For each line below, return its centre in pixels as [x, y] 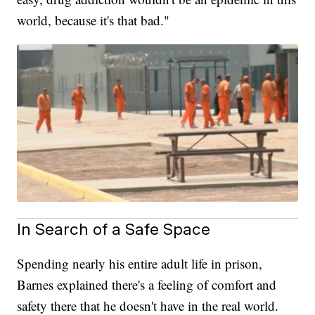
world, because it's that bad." [94, 20]
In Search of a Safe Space [114, 229]
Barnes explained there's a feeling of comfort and [147, 285]
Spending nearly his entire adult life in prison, [140, 264]
